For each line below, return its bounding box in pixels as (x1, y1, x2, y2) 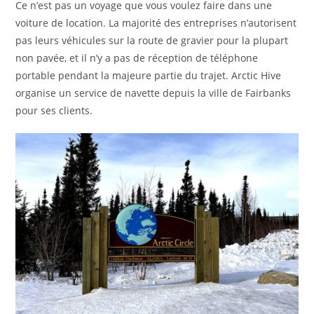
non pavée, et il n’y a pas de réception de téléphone (15, 51, 259, 65)
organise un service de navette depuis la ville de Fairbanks (15, 86, 292, 100)
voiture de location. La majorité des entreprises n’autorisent (15, 16, 297, 30)
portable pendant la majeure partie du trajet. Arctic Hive (15, 69, 282, 83)
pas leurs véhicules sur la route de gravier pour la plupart (15, 34, 289, 48)
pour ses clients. (15, 104, 93, 118)
